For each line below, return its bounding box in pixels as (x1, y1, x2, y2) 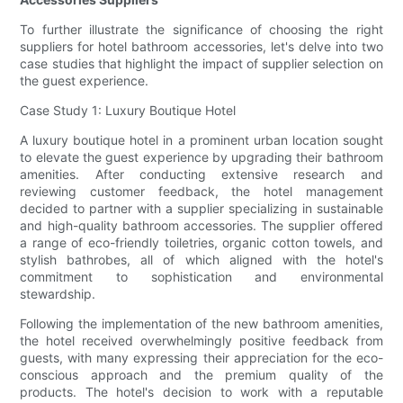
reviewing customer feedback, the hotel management (20, 184, 383, 200)
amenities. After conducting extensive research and (20, 166, 383, 183)
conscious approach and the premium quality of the (20, 367, 383, 383)
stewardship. (20, 286, 96, 302)
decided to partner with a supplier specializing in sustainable (20, 201, 383, 217)
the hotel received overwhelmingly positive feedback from (20, 333, 383, 349)
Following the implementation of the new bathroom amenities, (20, 316, 383, 332)
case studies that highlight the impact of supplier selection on (20, 56, 383, 72)
